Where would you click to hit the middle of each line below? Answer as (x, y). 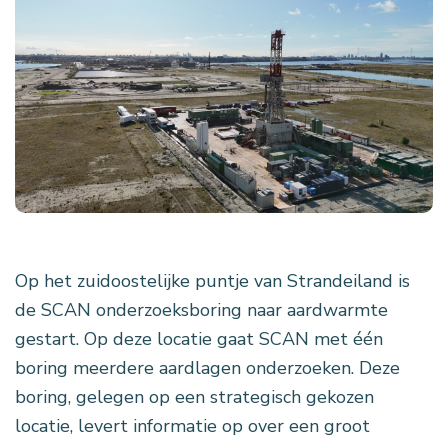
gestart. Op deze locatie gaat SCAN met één (199, 339)
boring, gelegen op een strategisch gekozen (194, 397)
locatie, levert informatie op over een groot (192, 426)
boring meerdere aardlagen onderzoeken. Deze (207, 368)
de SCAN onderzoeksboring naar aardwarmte (201, 310)
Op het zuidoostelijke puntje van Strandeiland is (212, 281)
